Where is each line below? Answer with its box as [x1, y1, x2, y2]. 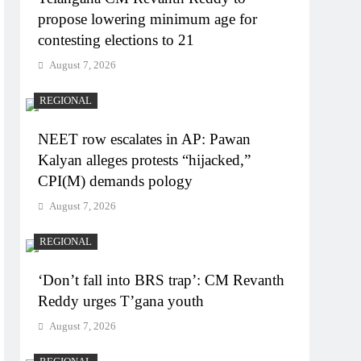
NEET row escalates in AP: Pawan [38, 131, 251, 148]
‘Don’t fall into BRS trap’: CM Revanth [38, 272, 285, 289]
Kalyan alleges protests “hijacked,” [38, 151, 251, 169]
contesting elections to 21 [38, 31, 195, 49]
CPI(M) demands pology [38, 172, 193, 190]
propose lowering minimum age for [38, 10, 258, 28]
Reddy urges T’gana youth [38, 293, 205, 310]
